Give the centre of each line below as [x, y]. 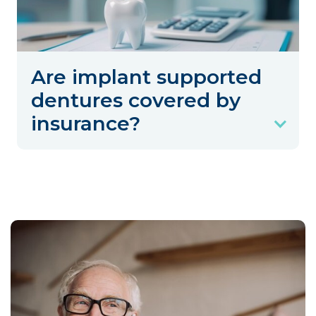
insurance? [86, 124]
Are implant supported [146, 77]
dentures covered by [136, 101]
